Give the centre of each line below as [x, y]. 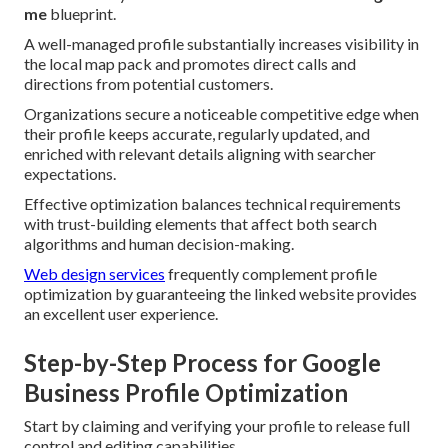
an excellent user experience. [121, 314]
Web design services [94, 274]
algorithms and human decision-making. [159, 244]
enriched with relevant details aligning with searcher [200, 154]
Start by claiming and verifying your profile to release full [217, 426]
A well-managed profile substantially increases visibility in [221, 44]
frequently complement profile [271, 274]
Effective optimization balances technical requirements [212, 204]
